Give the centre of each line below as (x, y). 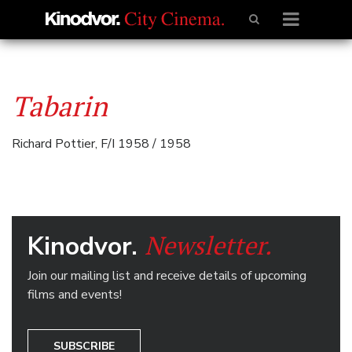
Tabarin (60, 106)
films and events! (75, 295)
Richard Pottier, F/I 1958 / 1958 (101, 144)
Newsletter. (208, 245)
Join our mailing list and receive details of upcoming (167, 276)
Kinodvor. (86, 246)
